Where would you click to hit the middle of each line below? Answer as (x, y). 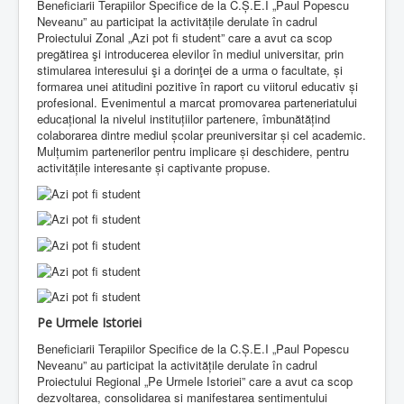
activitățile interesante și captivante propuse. (154, 168)
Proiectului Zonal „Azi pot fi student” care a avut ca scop (184, 38)
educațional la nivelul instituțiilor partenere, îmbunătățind (184, 119)
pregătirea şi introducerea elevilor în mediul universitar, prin (190, 54)
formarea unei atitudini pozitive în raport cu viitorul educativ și (197, 87)
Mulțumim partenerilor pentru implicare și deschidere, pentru (193, 151)
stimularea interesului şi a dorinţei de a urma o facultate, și (190, 70)
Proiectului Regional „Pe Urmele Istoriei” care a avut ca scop (195, 381)
